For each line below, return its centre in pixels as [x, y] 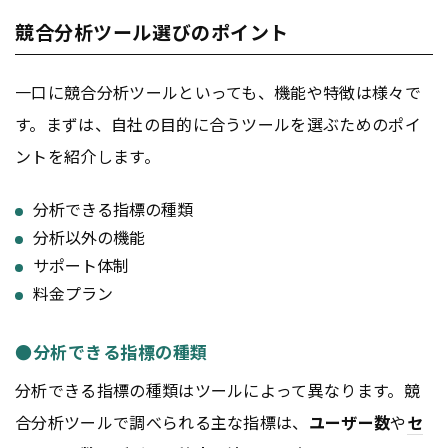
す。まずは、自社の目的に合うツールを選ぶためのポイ [218, 124]
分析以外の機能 [89, 237]
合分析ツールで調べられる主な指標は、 [162, 421]
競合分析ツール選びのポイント [152, 32]
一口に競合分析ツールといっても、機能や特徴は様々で [218, 92]
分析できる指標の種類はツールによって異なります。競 [218, 389]
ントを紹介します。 [87, 156]
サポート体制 [81, 265]
